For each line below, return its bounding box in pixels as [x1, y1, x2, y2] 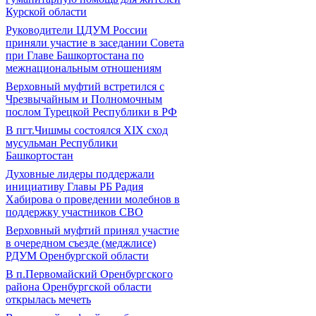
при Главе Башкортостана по [6, 49, 144, 61]
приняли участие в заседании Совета [6, 37, 184, 49]
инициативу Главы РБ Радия [6, 181, 143, 193]
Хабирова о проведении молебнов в [6, 193, 180, 205]
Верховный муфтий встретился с [6, 80, 164, 92]
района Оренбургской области [6, 281, 152, 293]
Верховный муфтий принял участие [6, 224, 179, 236]
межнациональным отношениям [6, 62, 162, 74]
